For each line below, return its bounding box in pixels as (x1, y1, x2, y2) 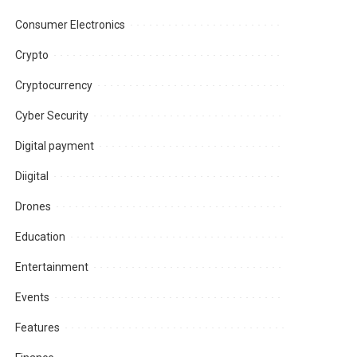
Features (15, 320, 61, 334)
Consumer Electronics (15, 18, 126, 31)
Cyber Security (15, 108, 89, 122)
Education (15, 229, 66, 243)
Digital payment (15, 139, 95, 152)
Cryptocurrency (15, 78, 93, 92)
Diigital (15, 169, 49, 182)
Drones (15, 199, 52, 213)
